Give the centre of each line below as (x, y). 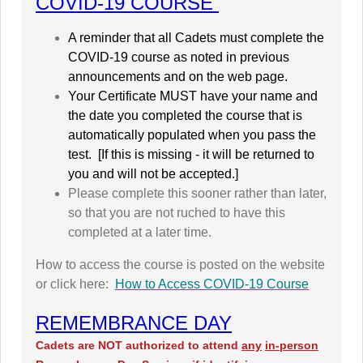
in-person (292, 345)
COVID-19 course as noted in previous (179, 57)
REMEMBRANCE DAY (134, 323)
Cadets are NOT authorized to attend (139, 345)
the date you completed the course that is (185, 115)
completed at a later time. (141, 232)
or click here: (75, 284)
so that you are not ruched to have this (177, 213)
